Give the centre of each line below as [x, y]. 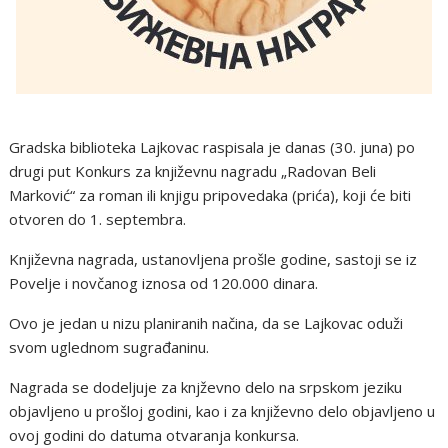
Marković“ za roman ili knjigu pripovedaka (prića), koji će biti [210, 195]
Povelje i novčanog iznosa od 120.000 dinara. [164, 283]
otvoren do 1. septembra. [98, 219]
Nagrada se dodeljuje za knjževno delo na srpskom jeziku [206, 387]
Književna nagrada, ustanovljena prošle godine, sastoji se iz [213, 259]
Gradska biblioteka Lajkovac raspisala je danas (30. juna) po [212, 147]
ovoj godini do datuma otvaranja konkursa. [154, 435]
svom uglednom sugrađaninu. [109, 347]
